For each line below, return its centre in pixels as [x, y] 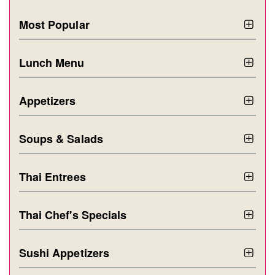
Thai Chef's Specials [73, 215]
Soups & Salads [61, 139]
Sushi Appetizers [64, 253]
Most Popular [54, 25]
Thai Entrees [52, 177]
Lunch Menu [52, 63]
